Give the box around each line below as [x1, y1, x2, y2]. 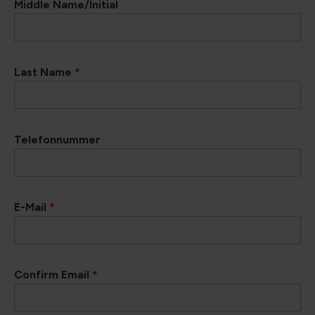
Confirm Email [14, 268, 92, 281]
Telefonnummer [14, 133, 101, 146]
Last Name [14, 65, 75, 79]
